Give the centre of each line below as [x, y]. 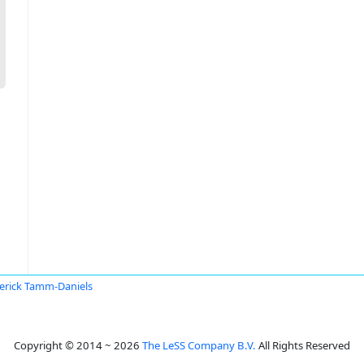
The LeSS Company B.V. [199, 345]
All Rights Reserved [303, 345]
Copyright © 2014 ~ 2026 [78, 345]
